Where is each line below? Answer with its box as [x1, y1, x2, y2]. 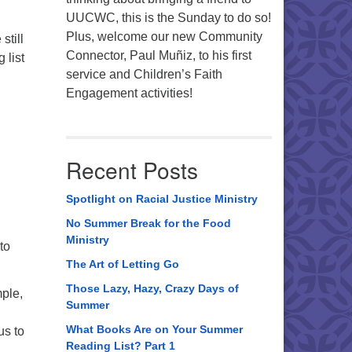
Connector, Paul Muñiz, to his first [65, 49, 251, 62]
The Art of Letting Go [65, 258, 179, 270]
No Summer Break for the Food [65, 217, 231, 229]
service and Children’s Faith [65, 68, 222, 81]
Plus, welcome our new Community [65, 30, 262, 43]
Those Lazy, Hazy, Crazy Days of [65, 282, 239, 295]
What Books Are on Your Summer [65, 323, 243, 335]
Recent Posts [65, 154, 198, 185]
